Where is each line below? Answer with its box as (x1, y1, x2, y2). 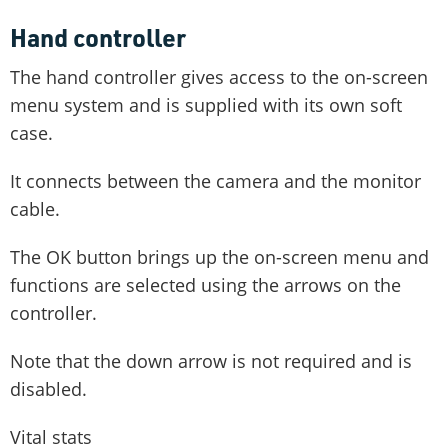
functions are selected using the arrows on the (10, 272, 401, 297)
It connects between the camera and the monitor (10, 168, 421, 193)
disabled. (10, 376, 87, 401)
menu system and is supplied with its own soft (10, 92, 402, 117)
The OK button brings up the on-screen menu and (10, 244, 429, 269)
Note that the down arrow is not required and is (10, 348, 412, 373)
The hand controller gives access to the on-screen (10, 64, 428, 89)
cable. (10, 196, 60, 221)
